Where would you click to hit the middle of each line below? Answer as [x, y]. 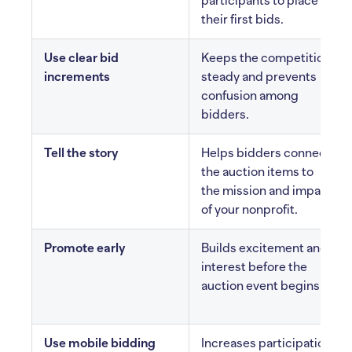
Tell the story [81, 153]
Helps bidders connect [266, 153]
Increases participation [266, 343]
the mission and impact [267, 191]
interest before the [254, 267]
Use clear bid [81, 58]
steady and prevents [259, 77]
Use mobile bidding [100, 343]
